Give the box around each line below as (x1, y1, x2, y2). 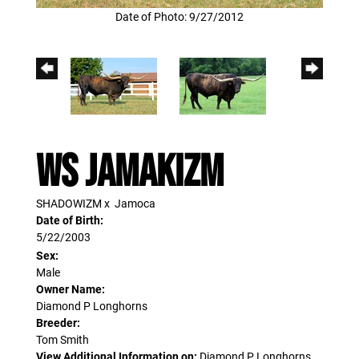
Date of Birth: (36, 212, 103, 228)
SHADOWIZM (36, 196, 102, 212)
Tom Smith (36, 332, 89, 348)
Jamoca (115, 196, 155, 212)
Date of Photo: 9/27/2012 (115, 9, 244, 25)
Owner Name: (36, 281, 105, 297)
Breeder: (36, 315, 80, 331)
